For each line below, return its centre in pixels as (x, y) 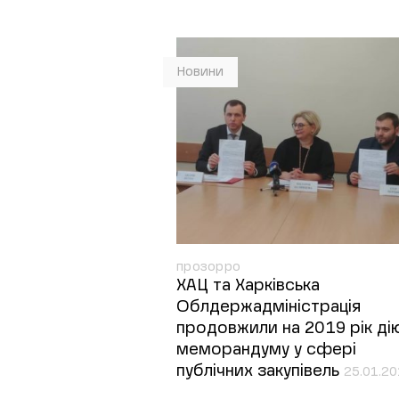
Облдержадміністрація (269, 307)
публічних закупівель (260, 371)
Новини (200, 72)
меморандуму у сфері (266, 350)
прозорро (209, 267)
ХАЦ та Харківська (248, 286)
